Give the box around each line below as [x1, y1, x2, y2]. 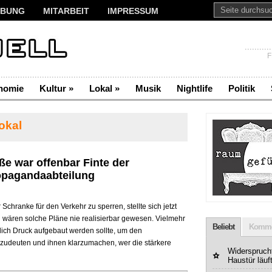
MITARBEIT [43, 6, 89, 16]
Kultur [39, 83, 66, 93]
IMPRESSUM [107, 6, 158, 16]
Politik [228, 83, 255, 93]
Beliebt [212, 222, 234, 231]
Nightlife [177, 83, 212, 93]
